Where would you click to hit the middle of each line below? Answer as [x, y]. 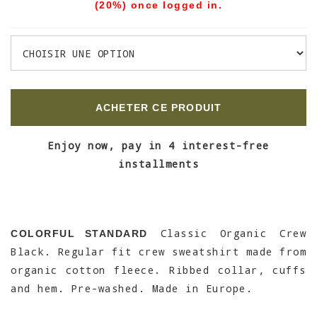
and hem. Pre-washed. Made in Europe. [132, 288]
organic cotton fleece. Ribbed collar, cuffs [158, 270]
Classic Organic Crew [227, 233]
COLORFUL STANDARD [79, 234]
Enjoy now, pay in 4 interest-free [158, 145]
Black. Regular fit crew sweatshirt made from [158, 252]
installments [158, 164]
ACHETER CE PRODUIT [158, 108]
